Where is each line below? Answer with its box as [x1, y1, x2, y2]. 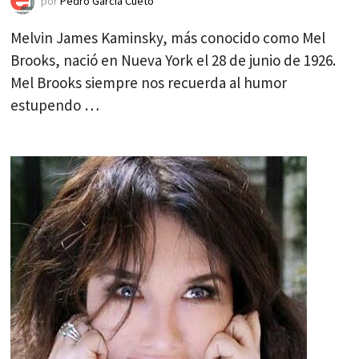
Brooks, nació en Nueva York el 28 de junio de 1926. [10, 50, 337, 71]
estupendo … [10, 95, 100, 115]
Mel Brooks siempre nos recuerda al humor [10, 73, 288, 93]
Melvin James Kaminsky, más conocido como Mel [10, 28, 326, 48]
